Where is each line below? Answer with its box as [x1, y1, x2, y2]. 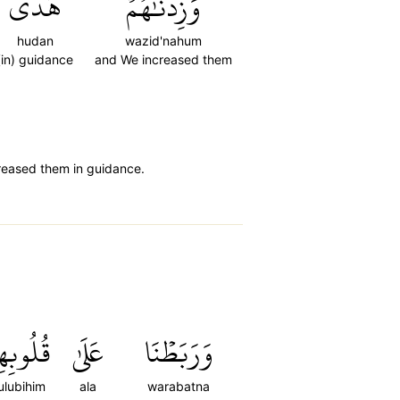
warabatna [147, 379, 210, 394]
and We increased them [95, 52, 232, 67]
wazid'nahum [125, 33, 202, 48]
